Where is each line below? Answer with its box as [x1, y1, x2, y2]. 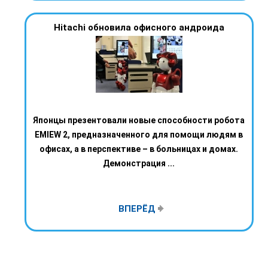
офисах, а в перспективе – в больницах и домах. [39, 144, 238, 154]
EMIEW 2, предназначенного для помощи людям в [35, 130, 243, 140]
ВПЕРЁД [118, 203, 158, 215]
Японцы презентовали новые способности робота [33, 115, 245, 126]
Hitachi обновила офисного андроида [53, 22, 224, 33]
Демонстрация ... [103, 159, 175, 169]
